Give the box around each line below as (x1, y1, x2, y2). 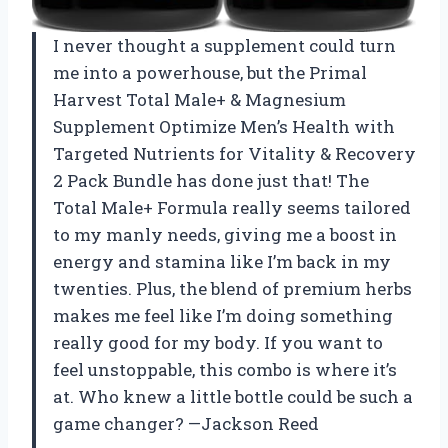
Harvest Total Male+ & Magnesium (53, 88, 346, 112)
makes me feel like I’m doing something (53, 304, 393, 328)
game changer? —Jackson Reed (53, 412, 319, 436)
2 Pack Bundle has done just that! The (53, 169, 369, 193)
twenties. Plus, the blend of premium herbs (53, 277, 412, 301)
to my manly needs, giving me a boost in (53, 223, 397, 247)
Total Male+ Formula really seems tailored (53, 196, 411, 220)
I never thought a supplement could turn (53, 34, 396, 58)
